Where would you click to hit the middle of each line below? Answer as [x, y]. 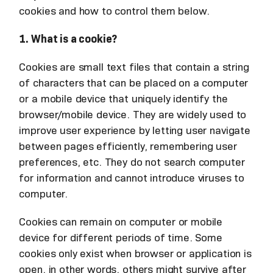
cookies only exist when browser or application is [135, 254]
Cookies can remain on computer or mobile [121, 222]
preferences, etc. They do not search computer [132, 162]
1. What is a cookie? [68, 39]
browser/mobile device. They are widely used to [133, 115]
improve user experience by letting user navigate [135, 131]
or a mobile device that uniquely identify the [123, 99]
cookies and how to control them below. [114, 11]
